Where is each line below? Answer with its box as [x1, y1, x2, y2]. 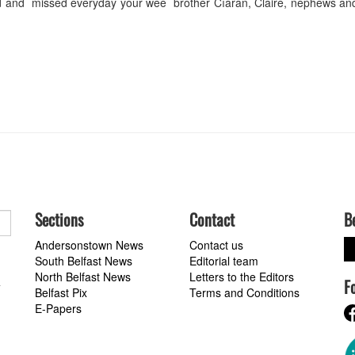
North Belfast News [35, 268, 131, 284]
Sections [35, 207, 83, 231]
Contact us [189, 236, 243, 253]
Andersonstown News [35, 236, 143, 253]
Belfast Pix [35, 284, 87, 300]
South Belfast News [35, 252, 132, 269]
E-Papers [35, 300, 82, 316]
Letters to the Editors [189, 268, 294, 284]
